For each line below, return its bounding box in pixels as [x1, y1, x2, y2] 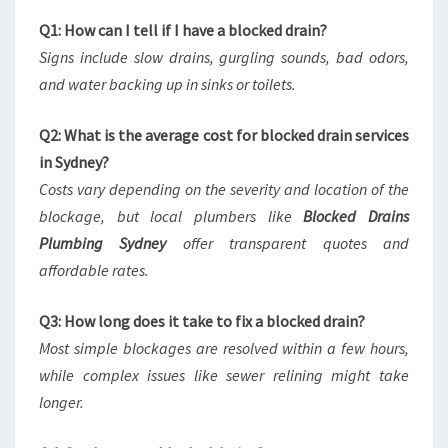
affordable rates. [39, 260, 149, 280]
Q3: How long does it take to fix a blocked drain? [39, 311, 365, 331]
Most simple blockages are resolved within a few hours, [39, 338, 409, 358]
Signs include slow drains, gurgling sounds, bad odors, [39, 47, 409, 67]
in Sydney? [39, 152, 109, 172]
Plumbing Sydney [39, 233, 167, 253]
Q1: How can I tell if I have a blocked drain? [39, 20, 327, 40]
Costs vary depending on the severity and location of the [39, 179, 409, 199]
